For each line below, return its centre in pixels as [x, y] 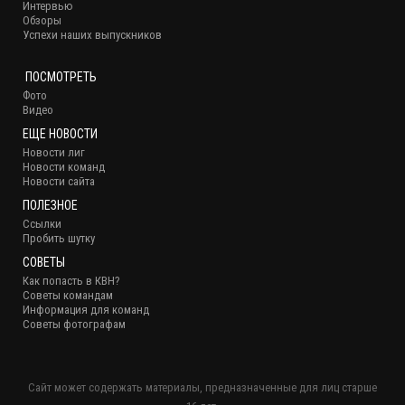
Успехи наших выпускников [92, 34]
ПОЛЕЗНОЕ [50, 205]
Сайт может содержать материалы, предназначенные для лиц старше [202, 387]
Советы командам [68, 295]
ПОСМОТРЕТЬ [60, 76]
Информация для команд [86, 309]
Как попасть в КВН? [71, 280]
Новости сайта [59, 181]
